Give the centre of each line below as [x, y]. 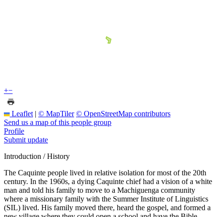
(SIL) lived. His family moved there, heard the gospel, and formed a [107, 207]
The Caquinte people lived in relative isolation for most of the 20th [105, 172]
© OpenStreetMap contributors [123, 113]
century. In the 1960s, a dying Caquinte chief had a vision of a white [108, 181]
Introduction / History [37, 156]
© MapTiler [56, 113]
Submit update [26, 139]
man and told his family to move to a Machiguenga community [100, 190]
